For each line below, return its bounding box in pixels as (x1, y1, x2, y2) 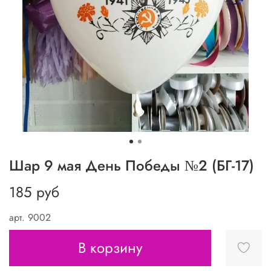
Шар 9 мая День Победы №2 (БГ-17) (9, 154, 254, 176)
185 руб (9, 181, 59, 203)
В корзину (77, 237, 143, 258)
